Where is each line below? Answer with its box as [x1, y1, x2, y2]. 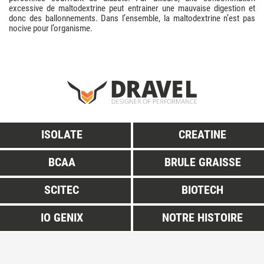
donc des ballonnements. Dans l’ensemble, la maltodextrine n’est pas [9, 12, 255, 24]
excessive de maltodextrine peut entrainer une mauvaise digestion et [9, 2, 255, 14]
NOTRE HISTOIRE [162, 210, 243, 225]
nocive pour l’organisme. [9, 22, 93, 34]
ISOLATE [41, 127, 82, 141]
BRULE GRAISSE [164, 154, 241, 169]
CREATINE [179, 127, 226, 141]
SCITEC [44, 182, 79, 197]
